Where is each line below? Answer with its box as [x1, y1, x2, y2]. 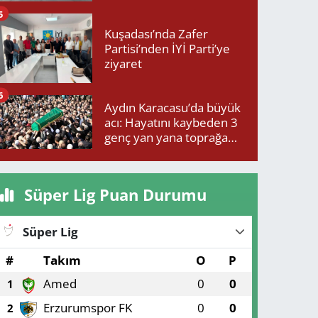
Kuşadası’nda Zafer [104, 25, 209, 42]
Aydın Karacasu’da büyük [104, 99, 241, 116]
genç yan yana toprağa [104, 128, 229, 146]
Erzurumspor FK [43, 300, 132, 317]
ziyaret [104, 55, 143, 72]
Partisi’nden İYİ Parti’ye [104, 40, 231, 57]
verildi [104, 143, 138, 160]
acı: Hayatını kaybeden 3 [104, 114, 238, 131]
